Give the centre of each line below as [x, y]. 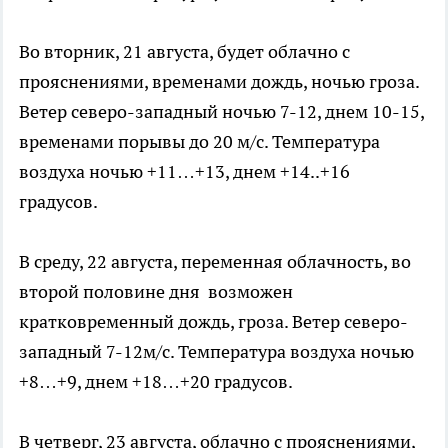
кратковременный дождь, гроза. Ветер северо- [213, 321]
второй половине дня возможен [156, 291]
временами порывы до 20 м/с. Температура [199, 141]
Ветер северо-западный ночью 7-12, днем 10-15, [221, 111]
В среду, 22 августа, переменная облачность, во [215, 261]
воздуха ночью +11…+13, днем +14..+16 [184, 171]
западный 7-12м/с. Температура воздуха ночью [216, 351]
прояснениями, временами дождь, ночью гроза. [219, 81]
